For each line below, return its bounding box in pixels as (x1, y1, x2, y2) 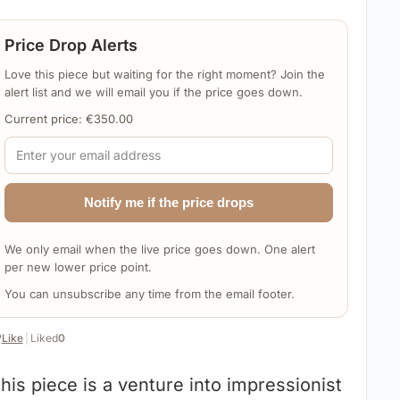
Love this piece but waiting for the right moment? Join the (4, 66, 325, 81)
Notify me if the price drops (83, 194, 254, 210)
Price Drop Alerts (4, 35, 137, 54)
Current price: (4, 111, 86, 126)
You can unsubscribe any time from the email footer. (4, 286, 295, 301)
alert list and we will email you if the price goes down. (4, 84, 303, 99)
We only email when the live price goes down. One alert (4, 241, 315, 256)
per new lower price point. (4, 259, 152, 274)
